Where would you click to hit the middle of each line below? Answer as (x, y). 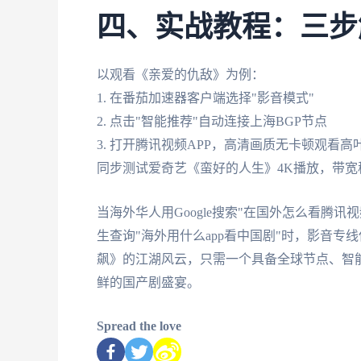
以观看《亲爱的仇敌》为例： (180, 74)
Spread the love (139, 326)
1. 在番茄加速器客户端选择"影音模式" (205, 98)
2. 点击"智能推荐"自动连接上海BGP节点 (212, 121)
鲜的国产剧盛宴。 (148, 282)
